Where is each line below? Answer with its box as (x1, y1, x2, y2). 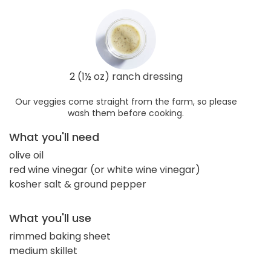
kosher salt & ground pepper (9, 177, 146, 191)
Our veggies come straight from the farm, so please (15, 95, 237, 108)
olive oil (9, 148, 44, 162)
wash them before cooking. (68, 106, 184, 119)
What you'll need (9, 129, 99, 145)
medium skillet (9, 243, 77, 258)
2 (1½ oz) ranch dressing (69, 69, 183, 83)
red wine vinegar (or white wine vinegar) (9, 162, 200, 177)
